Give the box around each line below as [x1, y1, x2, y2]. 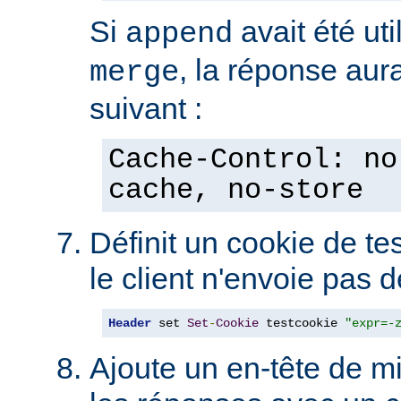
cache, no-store [108, 174, 363, 207]
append [125, 16, 233, 51]
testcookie [259, 315, 345, 330]
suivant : [90, 90, 202, 125]
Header [108, 315, 151, 330]
